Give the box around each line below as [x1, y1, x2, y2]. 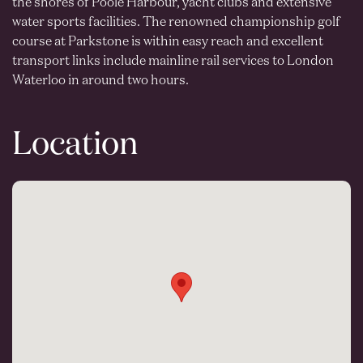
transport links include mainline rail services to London [12, 55, 334, 69]
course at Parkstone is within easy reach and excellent [12, 36, 323, 49]
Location [12, 128, 139, 161]
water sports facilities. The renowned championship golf [12, 16, 340, 30]
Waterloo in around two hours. [12, 75, 189, 88]
